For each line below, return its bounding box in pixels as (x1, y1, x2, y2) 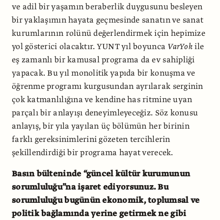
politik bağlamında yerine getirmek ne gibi (12, 208, 187, 219)
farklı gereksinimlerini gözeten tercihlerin (12, 134, 170, 145)
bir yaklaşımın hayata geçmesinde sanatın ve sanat (12, 14, 204, 26)
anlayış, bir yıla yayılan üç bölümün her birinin (12, 120, 190, 132)
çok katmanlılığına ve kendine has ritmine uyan (12, 94, 192, 105)
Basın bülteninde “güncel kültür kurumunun (12, 168, 191, 179)
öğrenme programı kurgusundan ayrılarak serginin (12, 81, 203, 92)
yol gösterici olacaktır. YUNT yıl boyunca (12, 41, 168, 52)
